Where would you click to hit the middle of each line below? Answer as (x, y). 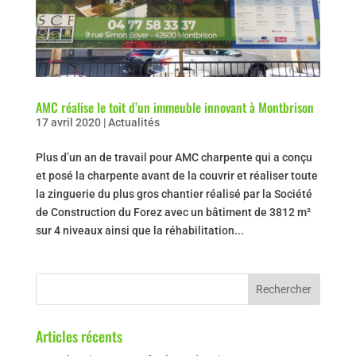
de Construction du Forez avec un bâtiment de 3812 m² (173, 212)
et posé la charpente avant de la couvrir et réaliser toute (176, 175)
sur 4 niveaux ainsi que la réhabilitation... (139, 230)
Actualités (133, 122)
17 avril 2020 (68, 122)
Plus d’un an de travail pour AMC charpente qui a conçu (174, 157)
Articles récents (79, 336)
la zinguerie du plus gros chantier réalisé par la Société (174, 193)
